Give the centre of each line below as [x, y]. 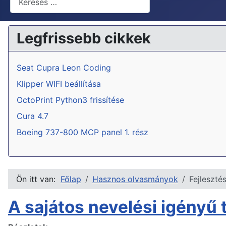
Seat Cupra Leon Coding [64, 68]
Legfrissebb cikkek [84, 38]
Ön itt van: [38, 179]
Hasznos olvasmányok [135, 179]
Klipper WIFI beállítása [59, 84]
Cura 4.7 [33, 116]
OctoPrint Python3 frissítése [70, 100]
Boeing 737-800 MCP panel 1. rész [82, 132]
